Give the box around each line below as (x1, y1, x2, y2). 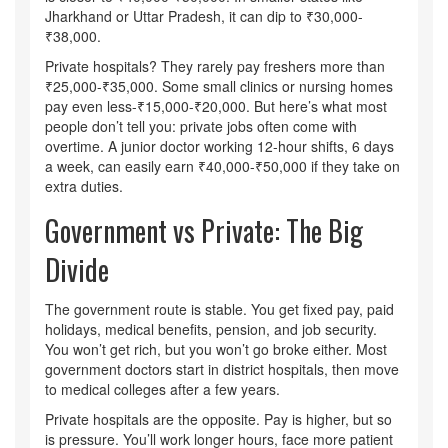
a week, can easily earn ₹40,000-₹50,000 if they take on (45, 156, 400, 177)
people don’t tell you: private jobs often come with (45, 116, 357, 137)
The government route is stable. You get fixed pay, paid (45, 299, 394, 320)
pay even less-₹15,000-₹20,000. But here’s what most (45, 96, 387, 117)
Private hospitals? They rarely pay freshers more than (45, 56, 385, 77)
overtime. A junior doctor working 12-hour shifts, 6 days (45, 136, 394, 157)
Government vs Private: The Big (45, 210, 363, 252)
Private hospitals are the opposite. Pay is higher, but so (45, 409, 392, 430)
